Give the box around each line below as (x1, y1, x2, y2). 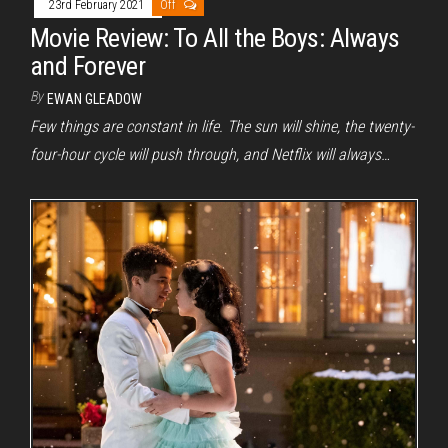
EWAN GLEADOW (47, 90, 142, 107)
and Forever (30, 50, 146, 81)
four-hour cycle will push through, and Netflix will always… (30, 144, 390, 164)
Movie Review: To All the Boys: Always (30, 22, 400, 53)
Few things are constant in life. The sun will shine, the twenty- (30, 116, 414, 136)
